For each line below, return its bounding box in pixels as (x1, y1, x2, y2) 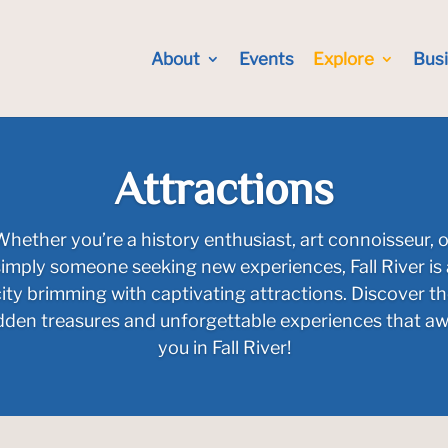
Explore (312, 49, 374, 69)
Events (238, 49, 294, 69)
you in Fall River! (157, 337, 291, 358)
